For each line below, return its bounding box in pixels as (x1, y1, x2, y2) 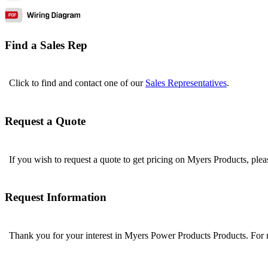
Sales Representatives (145, 78, 227, 89)
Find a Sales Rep (5, 38, 87, 51)
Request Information (5, 191, 106, 204)
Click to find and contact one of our (9, 78, 145, 89)
